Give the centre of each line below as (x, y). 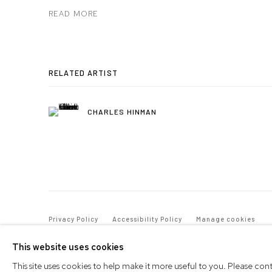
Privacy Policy (73, 219)
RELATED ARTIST (83, 73)
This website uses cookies (68, 247)
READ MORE (74, 14)
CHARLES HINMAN (122, 111)
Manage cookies (225, 219)
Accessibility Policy (147, 219)
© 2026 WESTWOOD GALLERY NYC (104, 238)
